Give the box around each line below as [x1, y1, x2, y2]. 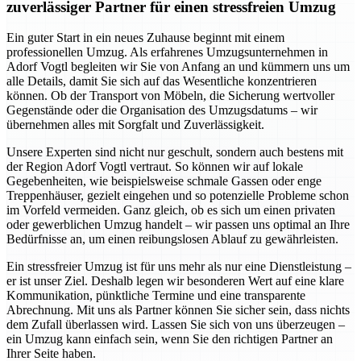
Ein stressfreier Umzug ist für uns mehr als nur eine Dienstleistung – [6, 259, 351, 274]
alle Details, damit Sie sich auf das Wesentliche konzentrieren [6, 74, 317, 89]
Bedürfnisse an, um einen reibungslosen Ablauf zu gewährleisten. [6, 232, 338, 247]
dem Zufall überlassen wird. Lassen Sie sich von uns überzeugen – [6, 317, 345, 332]
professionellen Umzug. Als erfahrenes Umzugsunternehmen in [6, 45, 328, 60]
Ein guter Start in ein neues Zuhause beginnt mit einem [6, 31, 284, 45]
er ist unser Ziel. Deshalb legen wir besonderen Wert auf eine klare [6, 274, 344, 288]
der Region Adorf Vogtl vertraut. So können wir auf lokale [6, 160, 303, 174]
